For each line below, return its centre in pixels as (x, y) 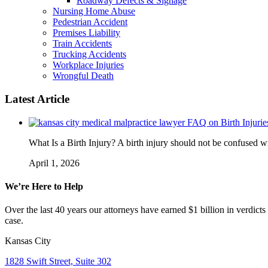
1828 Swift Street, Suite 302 (58, 261)
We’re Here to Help (44, 186)
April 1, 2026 (54, 163)
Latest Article (37, 99)
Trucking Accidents (89, 54)
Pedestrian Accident (90, 22)
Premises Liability (86, 33)
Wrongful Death (83, 76)
